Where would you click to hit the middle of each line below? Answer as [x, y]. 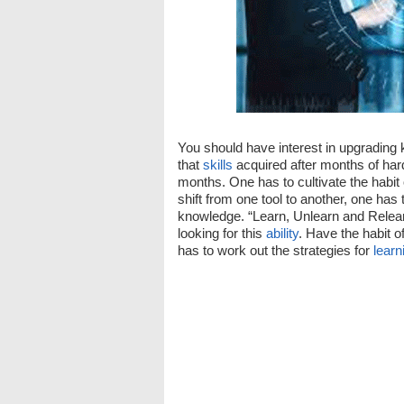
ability [282, 233]
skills [218, 165]
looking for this [222, 233]
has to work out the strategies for [275, 250]
